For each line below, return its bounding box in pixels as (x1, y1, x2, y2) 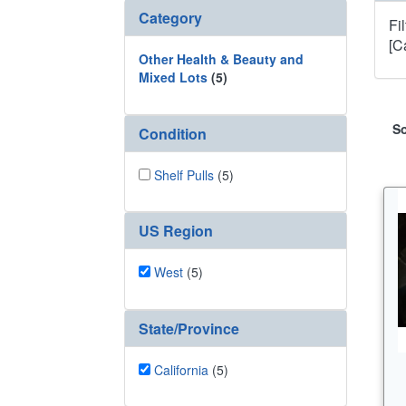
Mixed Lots (139, 68, 208, 86)
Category (139, 7, 202, 28)
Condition (139, 122, 207, 144)
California (154, 360, 208, 379)
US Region (139, 220, 213, 241)
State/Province (139, 317, 239, 339)
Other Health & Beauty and (139, 50, 304, 68)
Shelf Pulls (154, 165, 214, 184)
